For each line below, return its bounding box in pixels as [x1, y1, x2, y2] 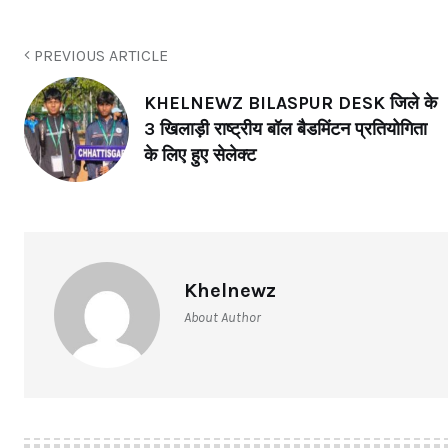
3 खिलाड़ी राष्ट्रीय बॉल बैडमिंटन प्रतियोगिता [144, 118, 427, 141]
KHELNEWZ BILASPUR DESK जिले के [144, 92, 437, 115]
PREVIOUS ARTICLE [30, 45, 168, 65]
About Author [184, 308, 261, 326]
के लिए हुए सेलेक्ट [144, 144, 256, 167]
